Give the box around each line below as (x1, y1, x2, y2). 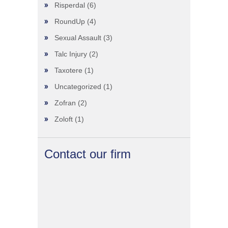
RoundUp (54, 17, 85, 25)
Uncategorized (54, 82, 101, 91)
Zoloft (54, 115, 73, 123)
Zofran (54, 99, 76, 107)
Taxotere (54, 66, 82, 74)
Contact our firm (44, 147, 131, 161)
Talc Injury (54, 50, 87, 58)
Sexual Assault (54, 34, 101, 42)
